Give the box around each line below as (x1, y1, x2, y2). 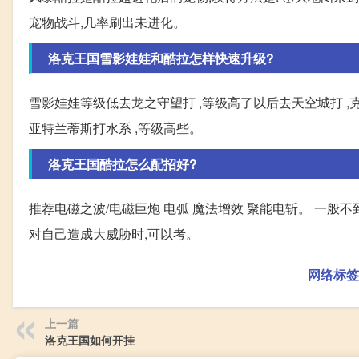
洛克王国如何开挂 (45, 332, 135, 349)
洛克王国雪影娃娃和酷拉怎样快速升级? (48, 49, 274, 68)
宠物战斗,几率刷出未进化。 (29, 13, 186, 32)
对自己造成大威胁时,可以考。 (29, 224, 199, 244)
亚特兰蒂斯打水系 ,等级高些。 (29, 119, 202, 138)
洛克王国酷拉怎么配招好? (48, 155, 197, 174)
